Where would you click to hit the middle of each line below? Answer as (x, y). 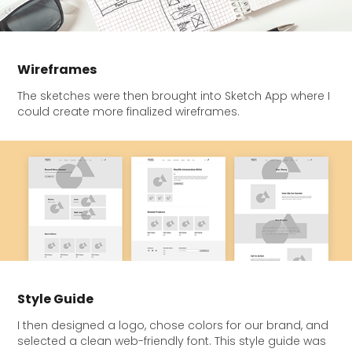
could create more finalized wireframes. (129, 112)
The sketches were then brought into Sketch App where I (174, 97)
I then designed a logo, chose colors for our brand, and (173, 326)
